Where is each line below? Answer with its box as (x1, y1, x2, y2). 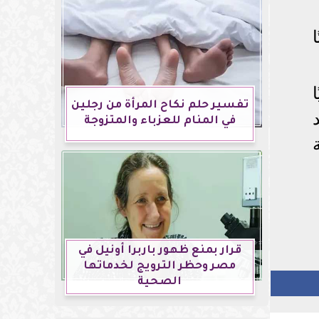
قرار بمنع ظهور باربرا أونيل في (78, 245, 241, 258)
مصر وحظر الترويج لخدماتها (83, 261, 236, 273)
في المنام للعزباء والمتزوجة (83, 115, 236, 128)
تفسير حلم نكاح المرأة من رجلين (70, 100, 249, 113)
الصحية (137, 276, 182, 289)
